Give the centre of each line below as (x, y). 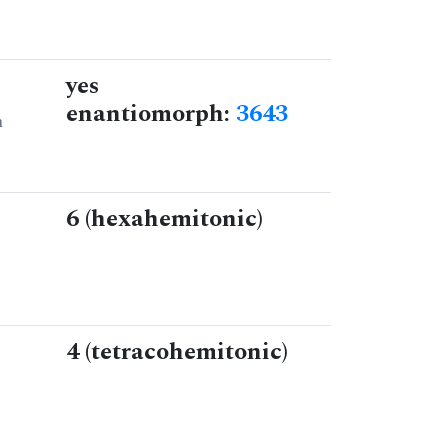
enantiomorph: (151, 114)
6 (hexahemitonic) (164, 219)
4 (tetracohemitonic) (177, 352)
